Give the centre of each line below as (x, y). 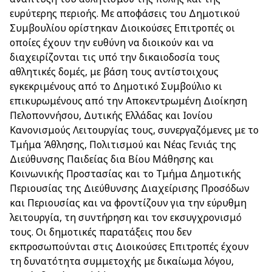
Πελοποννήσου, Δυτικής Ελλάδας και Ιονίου (111, 115)
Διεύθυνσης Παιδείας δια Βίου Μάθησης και (112, 159)
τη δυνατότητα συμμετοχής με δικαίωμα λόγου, (122, 261)
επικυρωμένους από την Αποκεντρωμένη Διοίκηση (128, 101)
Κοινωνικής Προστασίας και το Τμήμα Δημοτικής (125, 174)
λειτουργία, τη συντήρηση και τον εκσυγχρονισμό (126, 217)
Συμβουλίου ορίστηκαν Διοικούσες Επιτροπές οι (122, 28)
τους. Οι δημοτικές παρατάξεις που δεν (101, 232)
